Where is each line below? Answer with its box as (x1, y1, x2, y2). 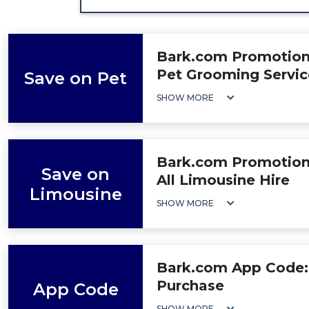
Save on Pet (24, 68, 127, 88)
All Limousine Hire (157, 172, 290, 188)
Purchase (157, 277, 224, 294)
